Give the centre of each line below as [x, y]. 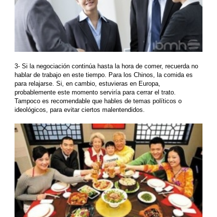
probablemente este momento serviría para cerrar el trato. [95, 93]
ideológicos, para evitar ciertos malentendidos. [80, 110]
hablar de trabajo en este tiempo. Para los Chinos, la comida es [104, 75]
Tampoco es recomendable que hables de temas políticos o [98, 101]
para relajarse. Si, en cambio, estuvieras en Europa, [87, 84]
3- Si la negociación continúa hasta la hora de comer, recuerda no [106, 66]
